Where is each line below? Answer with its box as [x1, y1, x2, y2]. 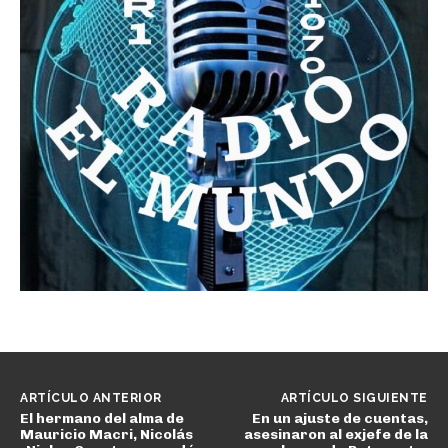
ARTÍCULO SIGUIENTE [280, 391, 428, 406]
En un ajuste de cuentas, [251, 410, 428, 428]
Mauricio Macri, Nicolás [20, 426, 193, 444]
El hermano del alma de [20, 410, 184, 428]
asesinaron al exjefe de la [243, 426, 428, 444]
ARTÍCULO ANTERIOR [20, 391, 162, 406]
